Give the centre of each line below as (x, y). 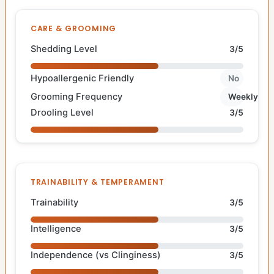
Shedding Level (64, 49)
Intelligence (56, 228)
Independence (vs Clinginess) (96, 255)
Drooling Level (62, 112)
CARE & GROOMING (74, 28)
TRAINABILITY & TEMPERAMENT (98, 182)
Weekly (243, 97)
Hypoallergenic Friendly (82, 78)
